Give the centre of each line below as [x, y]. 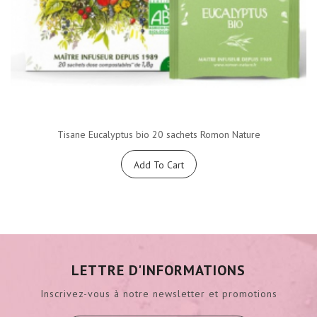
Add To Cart [158, 165]
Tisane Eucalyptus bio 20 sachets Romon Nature [158, 134]
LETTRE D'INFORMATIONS [158, 270]
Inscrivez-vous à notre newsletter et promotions [158, 293]
